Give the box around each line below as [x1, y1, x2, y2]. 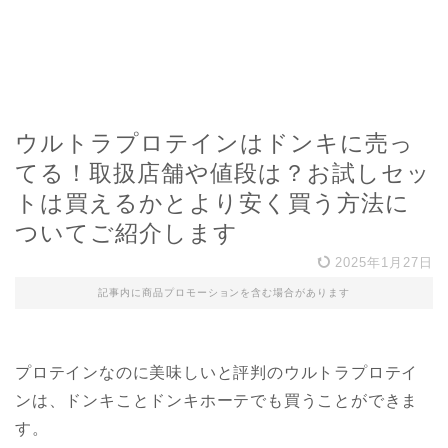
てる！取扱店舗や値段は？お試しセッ [15, 160, 431, 186]
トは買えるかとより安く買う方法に [15, 190, 410, 216]
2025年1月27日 [330, 255, 433, 270]
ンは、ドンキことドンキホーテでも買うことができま [15, 392, 419, 409]
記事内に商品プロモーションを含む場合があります [97, 287, 351, 298]
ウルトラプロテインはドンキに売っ [15, 130, 414, 156]
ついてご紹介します [15, 220, 238, 246]
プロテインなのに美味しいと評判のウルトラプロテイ [15, 364, 419, 381]
